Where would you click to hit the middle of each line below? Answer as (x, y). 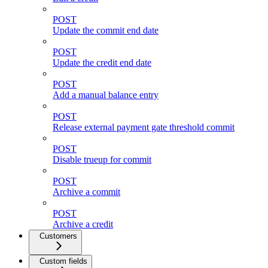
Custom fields (63, 261)
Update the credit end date (102, 63)
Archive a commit (86, 192)
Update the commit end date (106, 31)
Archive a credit (83, 224)
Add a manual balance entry (106, 95)
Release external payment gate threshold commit (144, 127)
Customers (58, 236)
